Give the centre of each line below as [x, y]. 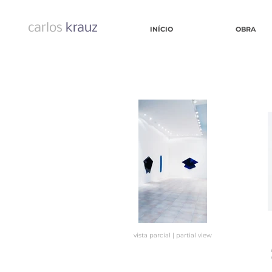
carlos [45, 28]
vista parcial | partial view [172, 235]
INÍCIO [161, 29]
